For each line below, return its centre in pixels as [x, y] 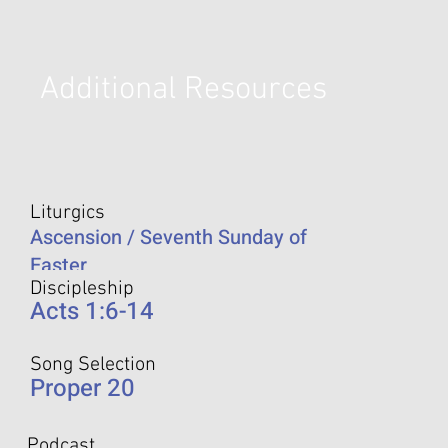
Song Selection [93, 365]
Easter [58, 266]
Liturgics [67, 213]
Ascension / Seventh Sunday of [168, 238]
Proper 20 [82, 389]
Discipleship [82, 289]
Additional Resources [183, 90]
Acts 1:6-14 [92, 312]
